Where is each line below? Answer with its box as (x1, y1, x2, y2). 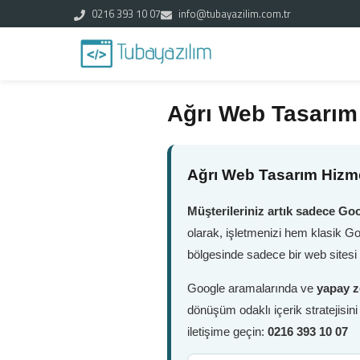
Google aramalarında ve (187, 281, 317, 295)
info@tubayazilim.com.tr (176, 6, 291, 22)
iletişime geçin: (187, 325, 268, 338)
